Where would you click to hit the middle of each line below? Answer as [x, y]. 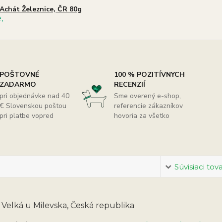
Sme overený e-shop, [147, 96]
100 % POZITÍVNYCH [149, 75]
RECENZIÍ [129, 84]
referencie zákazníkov [148, 106]
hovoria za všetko [141, 116]
